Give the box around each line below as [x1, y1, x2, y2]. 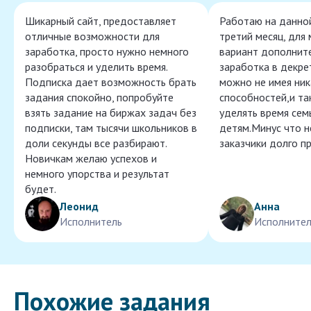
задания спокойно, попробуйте [25, 90, 174, 105]
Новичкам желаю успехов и [25, 151, 157, 166]
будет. [25, 182, 56, 196]
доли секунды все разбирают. [25, 136, 167, 151]
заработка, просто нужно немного [25, 44, 189, 59]
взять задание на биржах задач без [25, 106, 196, 120]
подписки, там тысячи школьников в [25, 121, 197, 135]
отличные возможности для [25, 29, 160, 44]
